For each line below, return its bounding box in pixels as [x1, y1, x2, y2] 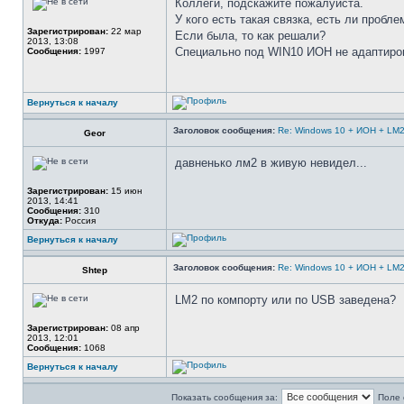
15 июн [108, 186, 142, 196]
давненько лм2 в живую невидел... [175, 156, 367, 170]
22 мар [108, 26, 142, 36]
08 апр [108, 323, 140, 333]
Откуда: [27, 216, 62, 225]
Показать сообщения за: [170, 392, 278, 402]
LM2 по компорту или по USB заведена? [175, 293, 396, 307]
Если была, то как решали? [175, 29, 326, 42]
